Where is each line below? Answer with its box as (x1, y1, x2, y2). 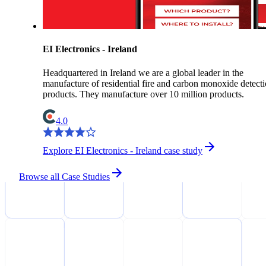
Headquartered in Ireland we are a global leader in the (43, 67, 243, 78)
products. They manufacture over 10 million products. (43, 88, 244, 99)
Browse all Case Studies (19, 171, 110, 182)
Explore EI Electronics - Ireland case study (43, 145, 202, 156)
